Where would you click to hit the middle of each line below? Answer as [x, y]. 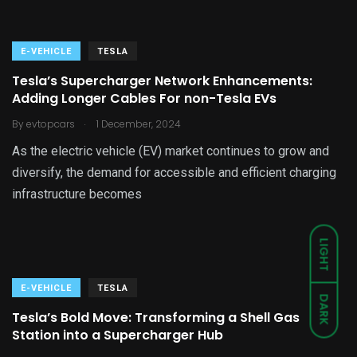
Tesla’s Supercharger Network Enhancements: [162, 81]
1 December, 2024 [137, 124]
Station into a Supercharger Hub [118, 335]
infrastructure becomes [77, 194]
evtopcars [51, 124]
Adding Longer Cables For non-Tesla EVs [144, 99]
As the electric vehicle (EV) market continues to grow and [171, 151]
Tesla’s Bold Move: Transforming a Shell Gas [156, 318]
